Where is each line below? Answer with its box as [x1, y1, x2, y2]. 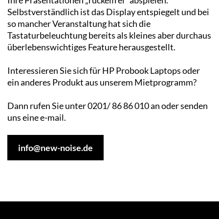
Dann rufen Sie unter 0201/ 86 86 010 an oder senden [7, 100, 208, 111]
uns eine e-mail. [7, 111, 66, 123]
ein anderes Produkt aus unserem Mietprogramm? [7, 76, 197, 88]
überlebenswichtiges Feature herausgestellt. [7, 41, 175, 52]
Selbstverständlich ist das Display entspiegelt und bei [7, 6, 209, 17]
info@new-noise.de [18, 142, 93, 153]
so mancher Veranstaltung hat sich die [7, 18, 151, 29]
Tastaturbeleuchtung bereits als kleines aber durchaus [7, 29, 211, 41]
